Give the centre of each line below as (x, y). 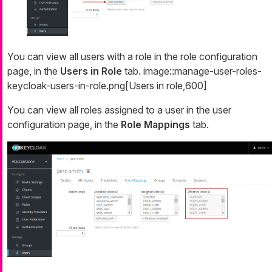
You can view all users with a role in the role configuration (132, 57)
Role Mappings (155, 125)
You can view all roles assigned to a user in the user (119, 110)
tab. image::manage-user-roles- (192, 71)
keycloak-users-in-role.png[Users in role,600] (107, 86)
